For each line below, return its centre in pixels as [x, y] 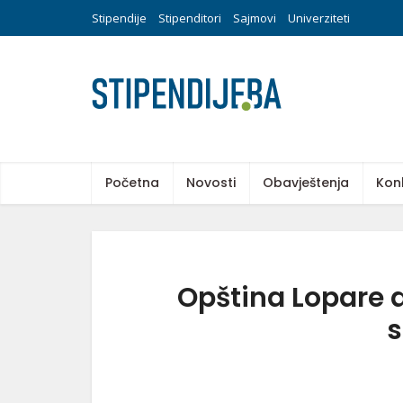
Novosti [211, 183]
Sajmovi [255, 18]
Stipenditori [190, 18]
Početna [132, 183]
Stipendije [119, 18]
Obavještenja [306, 183]
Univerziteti [319, 18]
